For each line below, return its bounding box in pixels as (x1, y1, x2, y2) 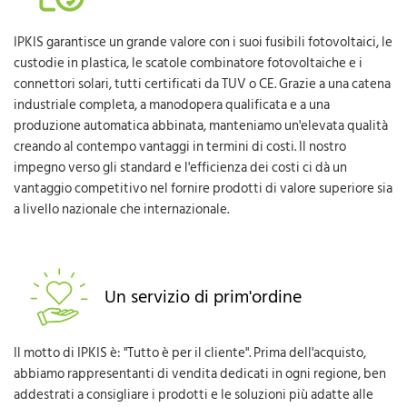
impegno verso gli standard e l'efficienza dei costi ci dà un (14, 156, 347, 179)
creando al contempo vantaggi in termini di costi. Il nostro (14, 135, 346, 158)
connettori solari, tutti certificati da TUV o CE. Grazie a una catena (14, 73, 391, 95)
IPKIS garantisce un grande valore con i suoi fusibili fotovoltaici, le (14, 31, 392, 54)
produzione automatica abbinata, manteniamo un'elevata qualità (14, 114, 388, 137)
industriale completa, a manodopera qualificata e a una (14, 94, 330, 116)
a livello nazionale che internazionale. (14, 198, 229, 221)
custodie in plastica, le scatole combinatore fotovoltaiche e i (14, 52, 362, 74)
